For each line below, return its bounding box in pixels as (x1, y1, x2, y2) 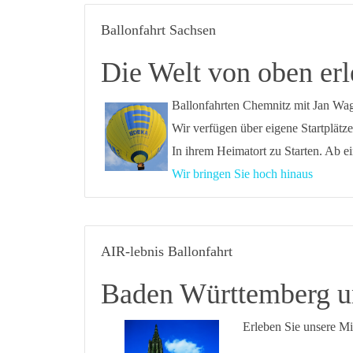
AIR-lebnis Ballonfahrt (101, 243, 232, 259)
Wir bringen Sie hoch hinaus (172, 167, 313, 180)
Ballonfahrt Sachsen (101, 22, 216, 38)
